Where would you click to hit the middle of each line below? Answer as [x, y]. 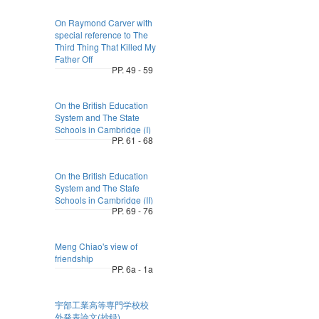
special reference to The [101, 35]
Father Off [73, 59]
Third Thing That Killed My [105, 47]
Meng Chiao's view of [96, 246]
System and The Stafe [97, 188]
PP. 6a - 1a [132, 269]
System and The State [97, 117]
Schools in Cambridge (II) [104, 200]
